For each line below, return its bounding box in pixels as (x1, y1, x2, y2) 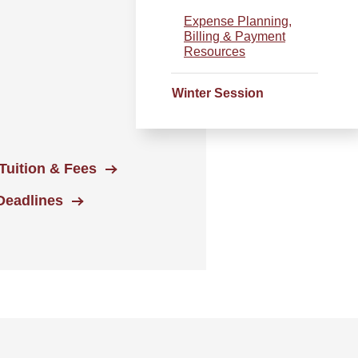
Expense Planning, (184, 14, 292, 28)
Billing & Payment (184, 30, 285, 43)
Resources (184, 45, 245, 58)
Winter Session (172, 86, 264, 100)
